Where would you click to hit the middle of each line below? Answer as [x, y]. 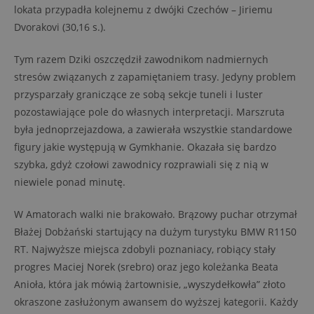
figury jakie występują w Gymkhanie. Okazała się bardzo [145, 147]
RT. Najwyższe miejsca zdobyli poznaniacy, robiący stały [145, 249]
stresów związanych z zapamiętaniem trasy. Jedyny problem [155, 77]
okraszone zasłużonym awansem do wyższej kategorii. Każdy [156, 302]
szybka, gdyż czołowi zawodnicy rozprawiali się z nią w [141, 164]
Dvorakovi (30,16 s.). [60, 27]
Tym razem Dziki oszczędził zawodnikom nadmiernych [141, 59]
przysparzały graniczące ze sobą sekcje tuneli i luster [138, 94]
